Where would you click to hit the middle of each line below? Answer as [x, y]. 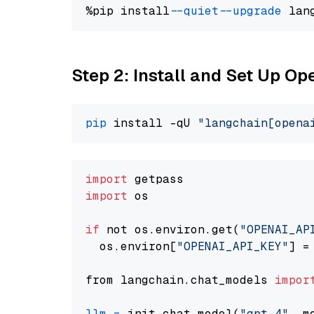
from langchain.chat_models [180, 280]
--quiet [198, 11]
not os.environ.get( [170, 230]
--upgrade [254, 11]
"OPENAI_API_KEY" [233, 246]
